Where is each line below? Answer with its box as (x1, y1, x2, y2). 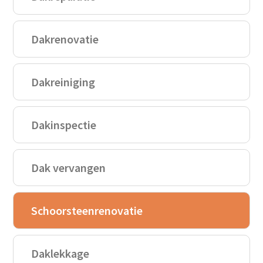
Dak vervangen (31, 160, 106, 175)
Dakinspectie (31, 117, 97, 132)
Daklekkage (31, 245, 90, 261)
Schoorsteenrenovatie (31, 203, 143, 218)
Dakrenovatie (31, 31, 99, 46)
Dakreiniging (31, 74, 96, 89)
